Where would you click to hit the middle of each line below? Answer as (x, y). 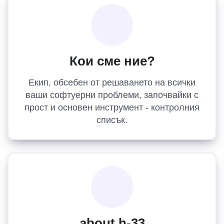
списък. (112, 120)
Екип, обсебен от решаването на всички (112, 82)
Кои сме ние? (112, 61)
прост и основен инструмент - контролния (112, 107)
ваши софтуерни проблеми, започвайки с (112, 95)
